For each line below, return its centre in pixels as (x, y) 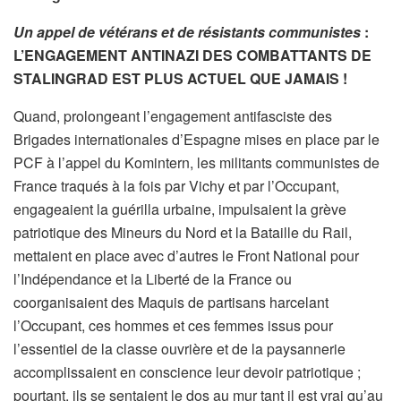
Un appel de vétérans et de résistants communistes (189, 31)
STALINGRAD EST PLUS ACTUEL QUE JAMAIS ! (180, 78)
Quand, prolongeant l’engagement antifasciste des (173, 115)
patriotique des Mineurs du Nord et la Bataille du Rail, (183, 232)
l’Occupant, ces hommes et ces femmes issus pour (173, 325)
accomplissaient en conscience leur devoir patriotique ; (187, 371)
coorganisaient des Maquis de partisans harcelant (171, 302)
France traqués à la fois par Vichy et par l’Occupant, (176, 185)
